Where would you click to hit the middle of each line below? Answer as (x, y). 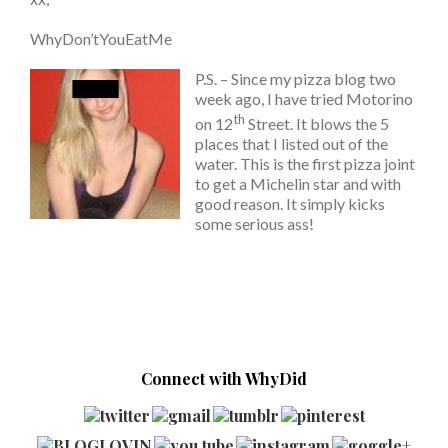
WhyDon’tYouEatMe (101, 38)
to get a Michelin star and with (298, 184)
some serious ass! (254, 224)
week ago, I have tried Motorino (304, 98)
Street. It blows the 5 (317, 124)
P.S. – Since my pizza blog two (295, 78)
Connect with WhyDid (224, 379)
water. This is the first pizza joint (305, 164)
